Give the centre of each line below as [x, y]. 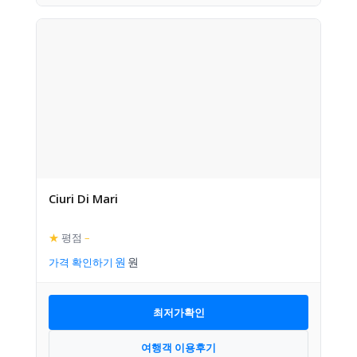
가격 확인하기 [81, 262]
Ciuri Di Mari [83, 198]
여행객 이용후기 [178, 347]
